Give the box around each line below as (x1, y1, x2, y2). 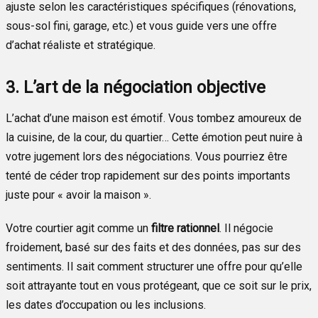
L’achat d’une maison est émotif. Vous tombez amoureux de (6, 111, 302, 125)
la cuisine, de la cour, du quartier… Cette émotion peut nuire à (6, 130, 302, 144)
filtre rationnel (151, 221, 219, 235)
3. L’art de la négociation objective (6, 77, 265, 97)
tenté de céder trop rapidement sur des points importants (6, 168, 290, 182)
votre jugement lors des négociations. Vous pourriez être (6, 149, 287, 163)
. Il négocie (219, 221, 273, 235)
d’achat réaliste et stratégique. (6, 38, 155, 52)
